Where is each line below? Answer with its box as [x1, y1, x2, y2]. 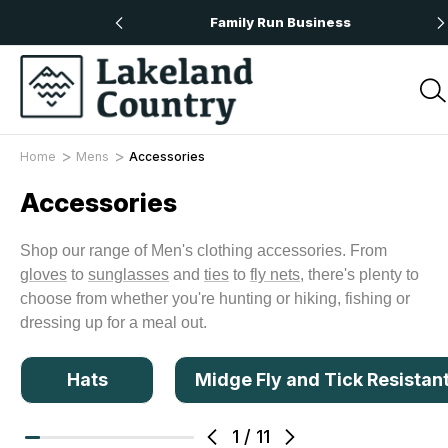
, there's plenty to [300, 266, 419, 283]
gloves [20, 266, 67, 283]
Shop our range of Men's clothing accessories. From [20, 242, 387, 259]
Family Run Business [209, 14, 351, 30]
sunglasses [88, 266, 169, 283]
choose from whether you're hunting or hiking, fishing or [20, 290, 410, 307]
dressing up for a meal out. [20, 314, 207, 331]
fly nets [250, 266, 300, 283]
